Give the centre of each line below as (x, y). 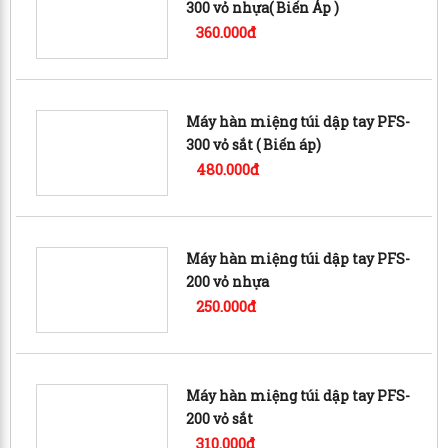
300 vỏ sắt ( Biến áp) (254, 144)
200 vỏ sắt (220, 418)
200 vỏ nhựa (228, 281)
